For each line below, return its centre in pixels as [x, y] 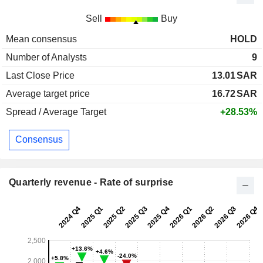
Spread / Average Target [56, 112]
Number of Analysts [46, 57]
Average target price [48, 93]
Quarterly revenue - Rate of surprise [91, 182]
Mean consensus [41, 39]
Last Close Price [40, 75]
